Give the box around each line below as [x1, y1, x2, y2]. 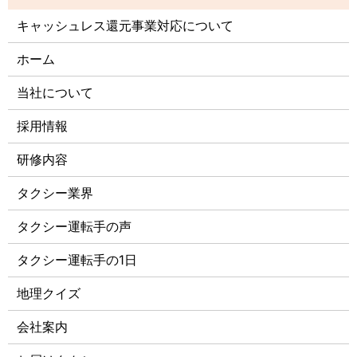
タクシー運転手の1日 [17, 252, 138, 269]
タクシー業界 [17, 185, 94, 202]
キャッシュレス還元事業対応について [17, 18, 234, 34]
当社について [17, 84, 94, 101]
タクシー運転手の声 [17, 218, 132, 235]
